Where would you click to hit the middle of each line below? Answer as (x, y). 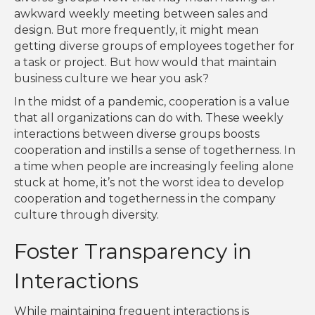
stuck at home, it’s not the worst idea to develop (149, 183)
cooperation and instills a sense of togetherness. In (155, 150)
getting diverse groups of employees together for (154, 46)
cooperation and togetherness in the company (145, 199)
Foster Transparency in (133, 252)
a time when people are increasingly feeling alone (154, 167)
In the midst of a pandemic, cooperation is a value (152, 102)
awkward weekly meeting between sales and (141, 14)
